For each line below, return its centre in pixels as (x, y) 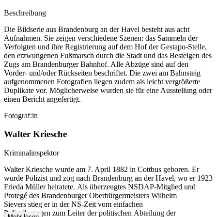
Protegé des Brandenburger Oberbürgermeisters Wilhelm (90, 196)
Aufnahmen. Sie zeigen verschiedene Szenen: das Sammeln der (101, 38)
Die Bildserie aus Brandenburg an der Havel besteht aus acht (97, 29)
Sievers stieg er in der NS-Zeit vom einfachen (73, 204)
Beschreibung (25, 13)
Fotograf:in (21, 115)
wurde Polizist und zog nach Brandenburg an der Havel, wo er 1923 (108, 178)
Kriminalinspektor (31, 153)
